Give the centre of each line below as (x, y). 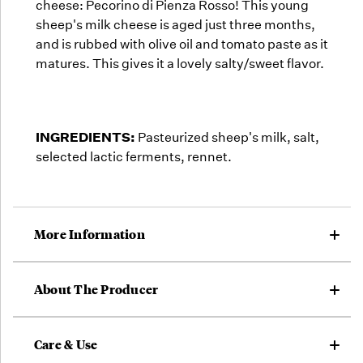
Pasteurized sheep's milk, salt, (227, 137)
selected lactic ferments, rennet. (134, 156)
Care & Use (66, 344)
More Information (89, 233)
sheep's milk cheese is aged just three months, (175, 24)
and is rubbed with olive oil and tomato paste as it (182, 44)
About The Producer (96, 288)
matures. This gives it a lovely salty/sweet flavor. (181, 63)
